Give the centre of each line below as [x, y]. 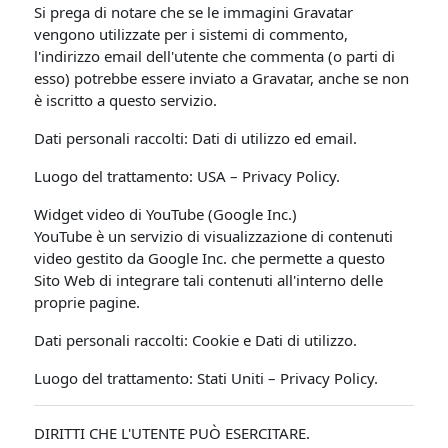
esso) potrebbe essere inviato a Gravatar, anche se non [222, 78]
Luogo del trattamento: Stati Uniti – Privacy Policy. [206, 378]
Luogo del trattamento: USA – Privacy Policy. [187, 176]
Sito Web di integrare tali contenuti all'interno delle [209, 280]
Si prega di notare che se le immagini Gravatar [194, 12]
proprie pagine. [87, 302]
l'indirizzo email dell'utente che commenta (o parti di [215, 56]
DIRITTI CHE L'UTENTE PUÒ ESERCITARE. [172, 433]
